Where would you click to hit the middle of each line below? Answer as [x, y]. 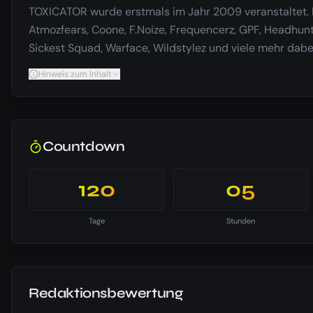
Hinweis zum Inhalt [75, 74]
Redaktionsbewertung [106, 293]
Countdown [84, 146]
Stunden [241, 220]
